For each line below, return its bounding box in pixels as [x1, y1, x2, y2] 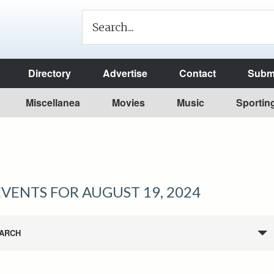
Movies [112, 95, 145, 109]
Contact [179, 66, 216, 80]
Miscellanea [26, 95, 80, 109]
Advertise [103, 66, 147, 80]
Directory [28, 66, 71, 80]
